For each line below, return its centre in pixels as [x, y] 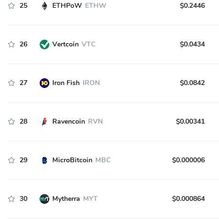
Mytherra [66, 199]
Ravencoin [68, 121]
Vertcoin [65, 44]
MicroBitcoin [72, 160]
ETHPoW [67, 6]
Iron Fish [66, 83]
